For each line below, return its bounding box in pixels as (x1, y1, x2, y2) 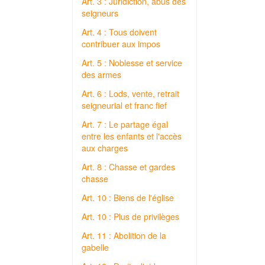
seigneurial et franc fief (82, 99, 167, 111)
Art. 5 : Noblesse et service (82, 57, 182, 69)
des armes (82, 69, 121, 80)
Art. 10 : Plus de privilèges (82, 211, 179, 222)
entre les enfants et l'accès (82, 130, 182, 142)
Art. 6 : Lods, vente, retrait (82, 88, 179, 99)
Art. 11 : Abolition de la (82, 230, 166, 241)
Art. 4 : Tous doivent (82, 26, 157, 38)
